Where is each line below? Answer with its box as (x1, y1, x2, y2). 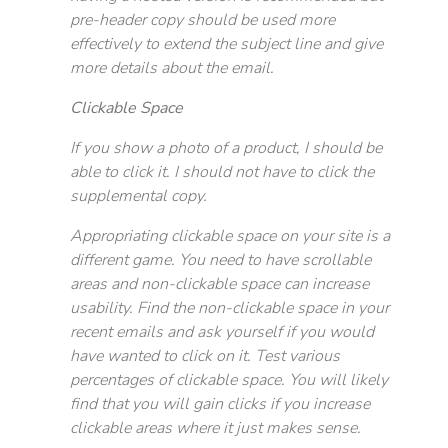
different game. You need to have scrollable (70, 249, 371, 271)
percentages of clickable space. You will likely (70, 369, 388, 391)
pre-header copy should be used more (70, 9, 335, 31)
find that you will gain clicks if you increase (70, 393, 370, 415)
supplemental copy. (70, 185, 207, 207)
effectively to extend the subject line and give (70, 33, 383, 55)
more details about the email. (70, 57, 274, 79)
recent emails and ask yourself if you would (70, 321, 374, 343)
